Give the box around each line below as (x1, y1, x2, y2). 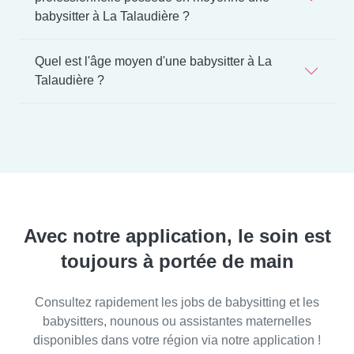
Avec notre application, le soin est (23, 224, 331, 247)
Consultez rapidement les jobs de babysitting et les (35, 295, 319, 309)
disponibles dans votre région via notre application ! (33, 333, 321, 347)
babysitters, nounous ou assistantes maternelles (43, 314, 311, 328)
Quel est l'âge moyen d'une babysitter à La (35, 54, 272, 68)
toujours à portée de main (60, 250, 294, 272)
